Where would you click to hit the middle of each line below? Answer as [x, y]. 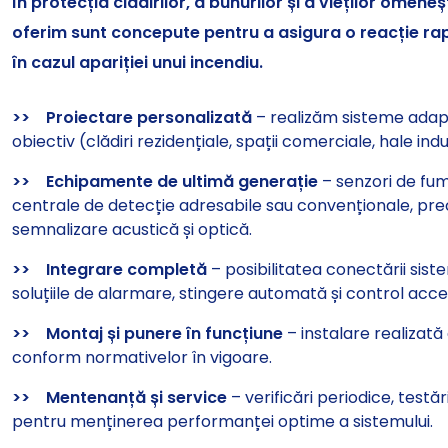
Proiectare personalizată [149, 118]
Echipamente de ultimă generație [182, 182]
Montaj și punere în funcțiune [164, 334]
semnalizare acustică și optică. [132, 230]
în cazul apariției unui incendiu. [137, 63]
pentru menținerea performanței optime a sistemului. [222, 422]
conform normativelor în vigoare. [142, 358]
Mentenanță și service [136, 398]
